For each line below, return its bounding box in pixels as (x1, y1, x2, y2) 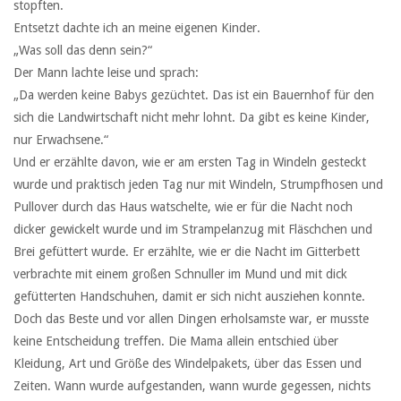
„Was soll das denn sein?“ (13, 42, 152, 57)
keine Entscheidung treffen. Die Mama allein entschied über (13, 333, 338, 348)
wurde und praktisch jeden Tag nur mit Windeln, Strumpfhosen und (13, 176, 383, 192)
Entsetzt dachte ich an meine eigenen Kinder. (13, 20, 260, 35)
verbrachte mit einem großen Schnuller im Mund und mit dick (13, 266, 347, 281)
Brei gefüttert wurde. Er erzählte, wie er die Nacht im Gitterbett (13, 243, 360, 259)
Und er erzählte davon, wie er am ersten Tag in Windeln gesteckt (13, 154, 366, 169)
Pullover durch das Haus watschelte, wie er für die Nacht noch (13, 199, 353, 214)
